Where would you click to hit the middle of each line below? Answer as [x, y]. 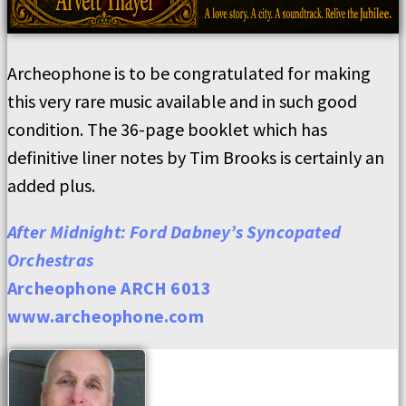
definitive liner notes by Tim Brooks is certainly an [196, 157]
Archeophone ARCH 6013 [110, 288]
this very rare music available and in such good [182, 101]
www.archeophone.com [106, 316]
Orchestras [50, 260]
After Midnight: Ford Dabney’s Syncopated [174, 232]
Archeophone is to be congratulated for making [189, 73]
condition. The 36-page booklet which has [167, 129]
